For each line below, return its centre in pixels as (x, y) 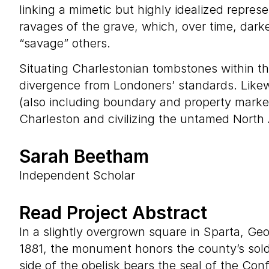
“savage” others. (65, 43)
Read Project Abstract (113, 213)
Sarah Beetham (84, 156)
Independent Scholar (77, 175)
